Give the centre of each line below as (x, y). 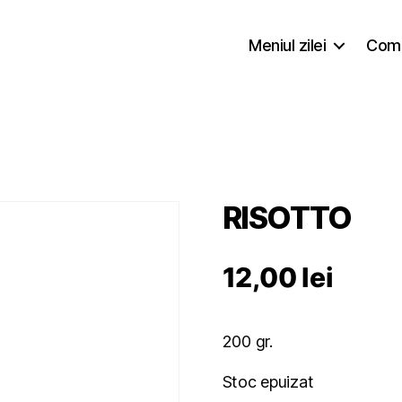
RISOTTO (287, 217)
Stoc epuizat (268, 381)
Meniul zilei (288, 45)
